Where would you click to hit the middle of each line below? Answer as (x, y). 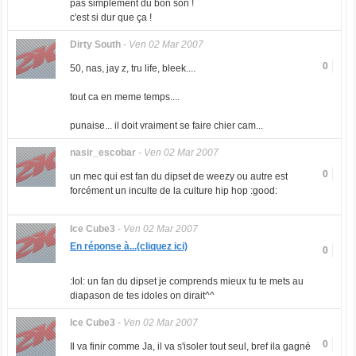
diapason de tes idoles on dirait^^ (142, 296)
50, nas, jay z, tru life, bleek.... (132, 68)
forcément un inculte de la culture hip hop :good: (173, 191)
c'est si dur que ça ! (110, 17)
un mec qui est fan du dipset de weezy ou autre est (178, 176)
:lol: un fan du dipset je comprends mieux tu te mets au (186, 281)
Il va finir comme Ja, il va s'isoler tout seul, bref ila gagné (190, 346)
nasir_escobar (103, 153)
